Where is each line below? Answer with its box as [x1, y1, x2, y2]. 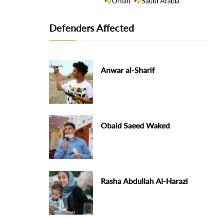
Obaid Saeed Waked [101, 121, 170, 130]
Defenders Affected [49, 22, 134, 34]
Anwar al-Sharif [101, 65, 155, 74]
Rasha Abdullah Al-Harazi [101, 176, 188, 185]
